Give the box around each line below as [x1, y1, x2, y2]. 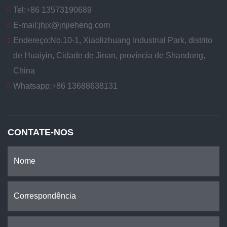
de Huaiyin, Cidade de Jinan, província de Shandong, [13, 51, 205, 60]
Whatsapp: [13, 81, 52, 90]
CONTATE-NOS [8, 127, 73, 137]
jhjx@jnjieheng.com [38, 20, 110, 29]
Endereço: [13, 35, 50, 45]
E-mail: [13, 20, 39, 29]
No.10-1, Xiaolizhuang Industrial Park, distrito [50, 35, 212, 45]
